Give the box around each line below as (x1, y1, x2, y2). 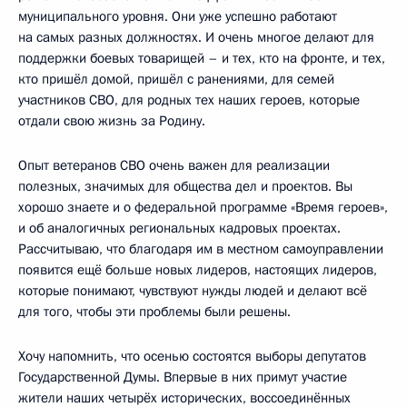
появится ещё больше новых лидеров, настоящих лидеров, (18, 260, 377, 279)
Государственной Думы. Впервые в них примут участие (18, 367, 347, 386)
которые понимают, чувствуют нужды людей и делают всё (18, 281, 367, 300)
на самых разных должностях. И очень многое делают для (18, 27, 374, 46)
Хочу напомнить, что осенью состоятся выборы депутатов (18, 346, 366, 365)
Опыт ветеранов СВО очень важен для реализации (18, 155, 330, 174)
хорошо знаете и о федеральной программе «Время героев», (18, 197, 388, 216)
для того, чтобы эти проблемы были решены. (18, 302, 291, 321)
